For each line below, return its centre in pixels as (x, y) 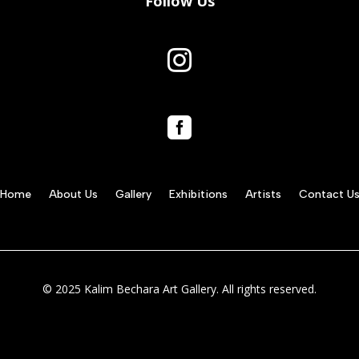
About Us (73, 195)
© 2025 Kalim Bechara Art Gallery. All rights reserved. (179, 289)
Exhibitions (198, 195)
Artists (263, 195)
